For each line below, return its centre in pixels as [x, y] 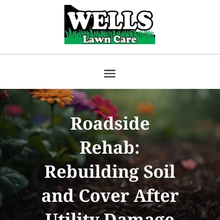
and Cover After [110, 195]
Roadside [110, 123]
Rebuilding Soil [110, 171]
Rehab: [110, 147]
